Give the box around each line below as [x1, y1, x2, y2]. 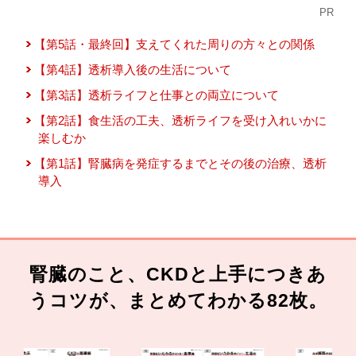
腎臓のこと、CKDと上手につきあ [29, 265, 327, 285]
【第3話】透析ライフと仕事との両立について [34, 87, 280, 102]
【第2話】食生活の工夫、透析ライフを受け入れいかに [34, 113, 327, 127]
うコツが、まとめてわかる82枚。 [29, 291, 327, 311]
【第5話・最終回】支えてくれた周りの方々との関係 [34, 37, 315, 51]
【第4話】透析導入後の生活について [34, 62, 232, 76]
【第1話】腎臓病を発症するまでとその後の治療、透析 [34, 156, 327, 170]
